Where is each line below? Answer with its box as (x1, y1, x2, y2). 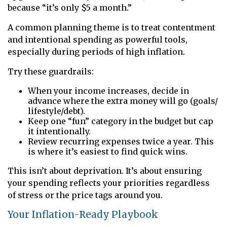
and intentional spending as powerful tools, (8, 34, 187, 45)
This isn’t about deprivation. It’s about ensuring (8, 165, 202, 176)
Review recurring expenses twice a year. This (28, 136, 214, 146)
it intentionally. (28, 126, 91, 136)
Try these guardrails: (8, 66, 94, 77)
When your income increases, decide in (28, 85, 189, 96)
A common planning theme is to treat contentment (8, 22, 215, 32)
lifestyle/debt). (28, 105, 85, 116)
